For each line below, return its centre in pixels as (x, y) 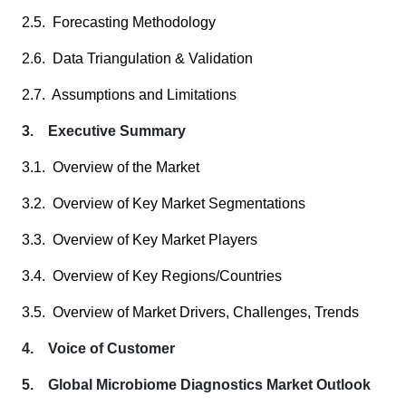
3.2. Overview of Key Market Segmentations (164, 203)
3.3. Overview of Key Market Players (140, 240)
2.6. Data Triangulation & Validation (137, 58)
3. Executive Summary (104, 131)
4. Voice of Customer (98, 348)
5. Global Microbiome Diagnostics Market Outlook (196, 385)
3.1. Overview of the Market (111, 167)
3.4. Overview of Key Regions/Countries (152, 276)
